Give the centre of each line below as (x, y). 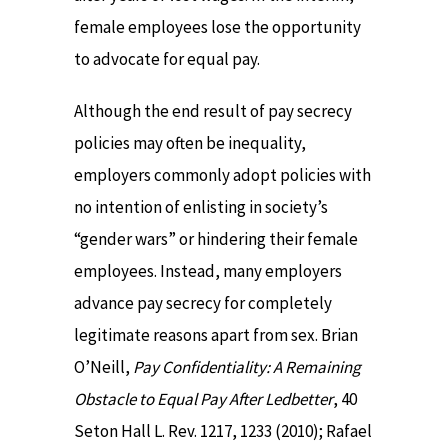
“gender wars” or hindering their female (216, 238)
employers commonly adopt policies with (222, 174)
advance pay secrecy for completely (203, 302)
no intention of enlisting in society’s (201, 206)
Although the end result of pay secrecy (213, 110)
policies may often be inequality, (190, 142)
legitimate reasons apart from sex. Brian (216, 334)
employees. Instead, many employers (208, 270)
